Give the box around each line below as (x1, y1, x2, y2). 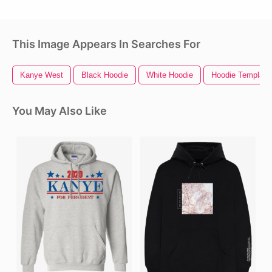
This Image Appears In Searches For (12, 38, 200, 51)
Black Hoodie (81, 70, 128, 80)
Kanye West (20, 70, 63, 80)
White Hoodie (146, 70, 193, 80)
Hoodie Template (211, 70, 270, 80)
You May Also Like (12, 104, 107, 118)
